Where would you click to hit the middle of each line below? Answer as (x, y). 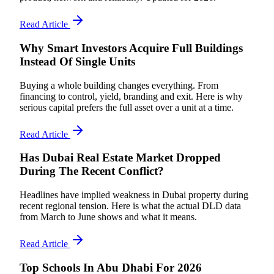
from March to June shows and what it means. (108, 217)
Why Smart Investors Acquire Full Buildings (131, 48)
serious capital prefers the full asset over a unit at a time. (127, 107)
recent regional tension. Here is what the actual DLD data (130, 206)
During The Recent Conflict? (92, 171)
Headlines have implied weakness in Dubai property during (134, 195)
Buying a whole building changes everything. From (119, 85)
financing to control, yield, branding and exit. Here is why (131, 96)
